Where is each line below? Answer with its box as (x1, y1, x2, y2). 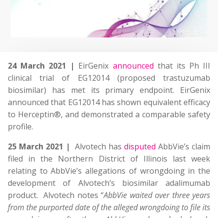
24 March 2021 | (8, 60, 79, 71)
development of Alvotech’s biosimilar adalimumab (8, 178, 210, 188)
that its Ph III (153, 60, 211, 71)
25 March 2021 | (8, 141, 75, 152)
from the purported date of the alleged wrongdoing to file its (8, 202, 210, 213)
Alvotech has (75, 141, 124, 152)
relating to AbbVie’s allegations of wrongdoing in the (8, 165, 210, 176)
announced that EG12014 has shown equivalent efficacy (8, 97, 210, 108)
